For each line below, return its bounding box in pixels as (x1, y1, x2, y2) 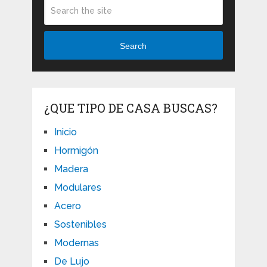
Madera (54, 163, 88, 175)
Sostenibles (54, 219, 107, 231)
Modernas (54, 237, 99, 249)
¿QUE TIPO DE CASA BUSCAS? (44, 100, 218, 116)
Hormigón (54, 145, 98, 157)
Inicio (54, 126, 77, 138)
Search (120, 41, 147, 51)
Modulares (54, 182, 101, 194)
